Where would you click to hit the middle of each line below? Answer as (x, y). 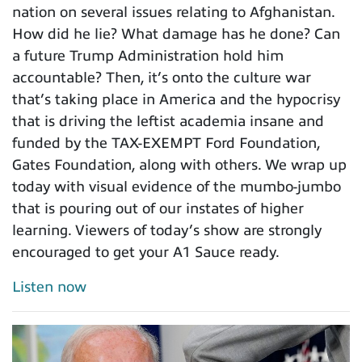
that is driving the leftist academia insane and (168, 122)
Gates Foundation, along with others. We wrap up (179, 165)
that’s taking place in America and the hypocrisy (176, 100)
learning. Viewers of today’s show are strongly (167, 231)
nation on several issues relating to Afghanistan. (173, 13)
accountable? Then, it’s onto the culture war (162, 78)
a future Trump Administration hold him (148, 56)
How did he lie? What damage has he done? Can (176, 34)
